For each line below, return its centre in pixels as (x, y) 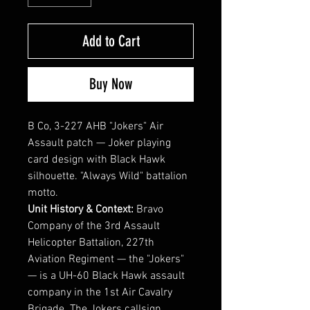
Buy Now (111, 84)
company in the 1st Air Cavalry (100, 293)
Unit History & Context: (81, 210)
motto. (43, 193)
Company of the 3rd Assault (94, 227)
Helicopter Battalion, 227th (91, 243)
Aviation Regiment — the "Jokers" (106, 260)
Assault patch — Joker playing (99, 144)
